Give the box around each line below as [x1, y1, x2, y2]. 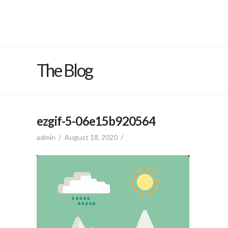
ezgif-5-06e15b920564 [37, 113, 156, 128]
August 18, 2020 [64, 132, 118, 141]
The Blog [37, 60, 93, 80]
